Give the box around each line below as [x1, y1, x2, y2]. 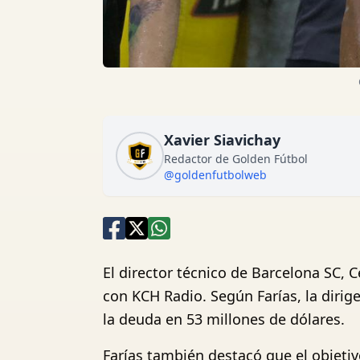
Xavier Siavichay [164, 130, 280, 149]
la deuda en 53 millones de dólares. [103, 309, 345, 329]
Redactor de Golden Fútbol [164, 151, 308, 166]
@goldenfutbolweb [164, 167, 267, 182]
